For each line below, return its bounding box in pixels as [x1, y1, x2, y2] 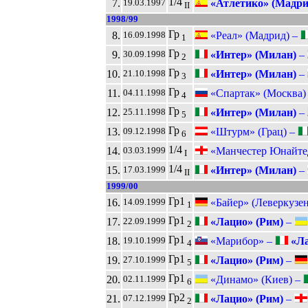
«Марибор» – [207, 234, 275, 247]
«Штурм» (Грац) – [207, 125, 298, 137]
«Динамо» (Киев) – [207, 273, 303, 285]
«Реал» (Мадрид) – [207, 29, 300, 41]
